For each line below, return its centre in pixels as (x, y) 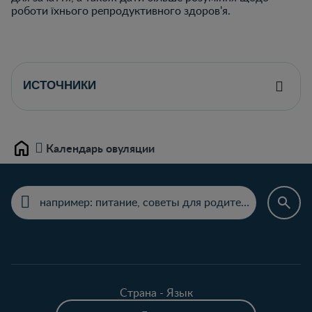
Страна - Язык (156, 292)
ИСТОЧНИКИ (60, 86)
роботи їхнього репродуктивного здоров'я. (121, 10)
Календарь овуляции (100, 148)
